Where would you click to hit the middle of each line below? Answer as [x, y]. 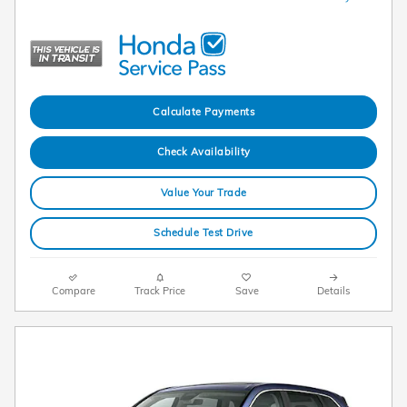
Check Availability [203, 152]
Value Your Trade [203, 192]
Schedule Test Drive [203, 233]
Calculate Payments [203, 112]
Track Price [160, 291]
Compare [73, 291]
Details [334, 291]
